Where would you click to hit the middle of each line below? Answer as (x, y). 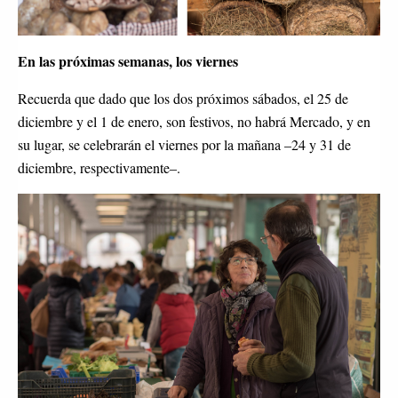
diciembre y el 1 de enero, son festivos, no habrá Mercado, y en (194, 122)
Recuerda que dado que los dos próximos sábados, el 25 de (183, 99)
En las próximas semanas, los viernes (128, 61)
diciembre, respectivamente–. (99, 168)
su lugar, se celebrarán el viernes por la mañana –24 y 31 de (184, 145)
